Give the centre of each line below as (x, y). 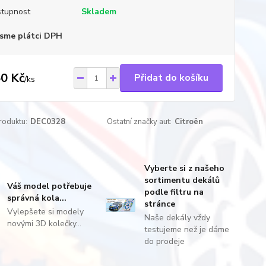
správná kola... (37, 198)
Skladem (99, 12)
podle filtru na (174, 192)
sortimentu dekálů (182, 180)
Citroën (189, 122)
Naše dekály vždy (177, 218)
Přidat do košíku (171, 78)
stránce (159, 204)
